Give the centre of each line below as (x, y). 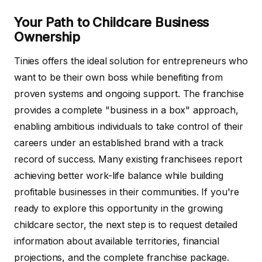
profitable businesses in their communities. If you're (127, 192)
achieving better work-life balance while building (119, 175)
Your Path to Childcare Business (112, 22)
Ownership (47, 37)
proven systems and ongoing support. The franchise (129, 93)
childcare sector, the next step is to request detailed (126, 224)
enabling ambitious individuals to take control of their (129, 126)
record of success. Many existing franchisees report (128, 159)
